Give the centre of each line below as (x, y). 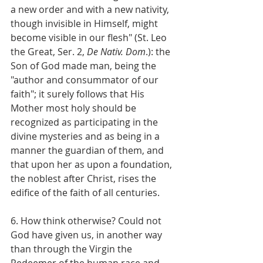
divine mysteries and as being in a (86, 136)
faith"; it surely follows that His (79, 94)
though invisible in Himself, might (85, 23)
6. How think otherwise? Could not (87, 220)
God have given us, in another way (87, 235)
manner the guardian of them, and (88, 150)
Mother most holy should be (75, 108)
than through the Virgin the (73, 249)
